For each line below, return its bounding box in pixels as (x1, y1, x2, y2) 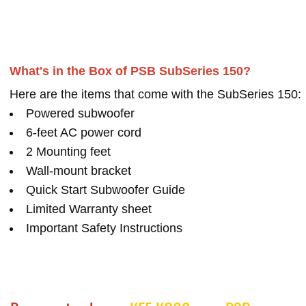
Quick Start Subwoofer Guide (26, 182, 185, 197)
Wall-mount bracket (26, 163, 131, 178)
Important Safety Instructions (26, 221, 182, 235)
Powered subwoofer (26, 106, 135, 120)
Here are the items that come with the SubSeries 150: (10, 87, 301, 101)
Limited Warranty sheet (26, 201, 152, 216)
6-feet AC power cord (26, 125, 141, 139)
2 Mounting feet (26, 144, 111, 158)
